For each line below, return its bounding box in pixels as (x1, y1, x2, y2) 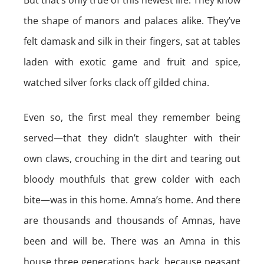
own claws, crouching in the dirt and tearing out (24, 152, 240, 165)
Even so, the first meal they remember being (24, 111, 240, 124)
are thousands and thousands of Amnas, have (24, 214, 240, 227)
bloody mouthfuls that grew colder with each (24, 173, 240, 186)
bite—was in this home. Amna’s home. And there (24, 193, 240, 206)
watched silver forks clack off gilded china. (24, 76, 209, 89)
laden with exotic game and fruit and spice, (24, 55, 240, 68)
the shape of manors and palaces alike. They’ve (24, 14, 240, 27)
